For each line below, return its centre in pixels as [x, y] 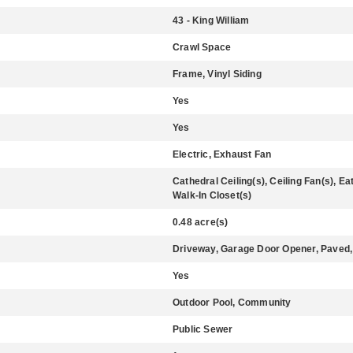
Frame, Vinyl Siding [217, 74]
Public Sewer [203, 329]
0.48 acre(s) [201, 222]
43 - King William [211, 20]
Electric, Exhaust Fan [222, 154]
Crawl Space [202, 47]
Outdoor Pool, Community [232, 303]
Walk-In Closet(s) [212, 195]
